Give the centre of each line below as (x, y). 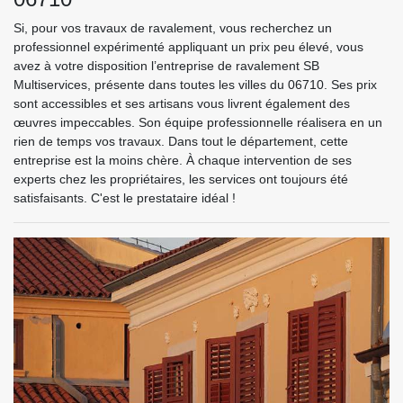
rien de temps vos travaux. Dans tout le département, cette (181, 141)
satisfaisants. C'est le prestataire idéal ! (125, 198)
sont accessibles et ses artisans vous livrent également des (182, 103)
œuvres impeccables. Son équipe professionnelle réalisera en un (198, 122)
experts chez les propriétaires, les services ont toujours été (181, 179)
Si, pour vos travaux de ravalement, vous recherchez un (173, 28)
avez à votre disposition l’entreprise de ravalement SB (166, 66)
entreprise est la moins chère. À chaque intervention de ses (183, 160)
